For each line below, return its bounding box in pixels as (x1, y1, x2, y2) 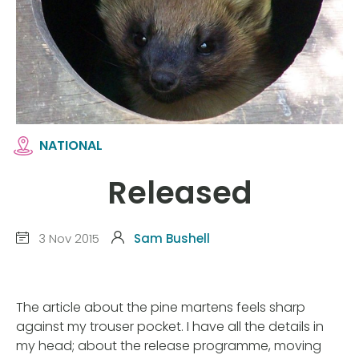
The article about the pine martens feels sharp (16, 297, 305, 317)
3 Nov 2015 (35, 230, 99, 248)
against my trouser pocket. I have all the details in (16, 317, 324, 336)
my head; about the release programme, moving (16, 336, 321, 355)
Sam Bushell (134, 230, 210, 248)
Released (107, 171, 252, 214)
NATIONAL (39, 136, 103, 155)
